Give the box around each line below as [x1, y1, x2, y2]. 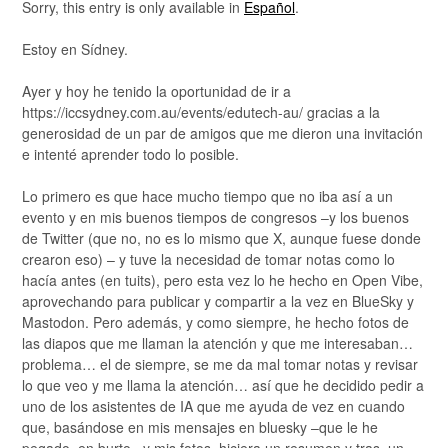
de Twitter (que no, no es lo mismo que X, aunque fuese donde [22, 228, 421, 249]
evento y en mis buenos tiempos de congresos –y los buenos [22, 207, 409, 228]
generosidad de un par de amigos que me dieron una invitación [22, 123, 423, 144]
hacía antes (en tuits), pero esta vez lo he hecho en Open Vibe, [22, 270, 423, 291]
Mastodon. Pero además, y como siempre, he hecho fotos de [22, 312, 409, 333]
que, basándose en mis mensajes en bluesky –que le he [22, 417, 378, 438]
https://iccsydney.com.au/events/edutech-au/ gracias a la [22, 102, 380, 123]
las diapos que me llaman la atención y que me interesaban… [22, 333, 413, 354]
